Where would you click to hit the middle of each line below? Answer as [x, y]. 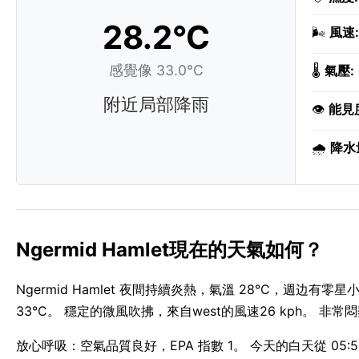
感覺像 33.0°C [156, 71]
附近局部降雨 [156, 104]
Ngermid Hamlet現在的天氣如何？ [169, 250]
